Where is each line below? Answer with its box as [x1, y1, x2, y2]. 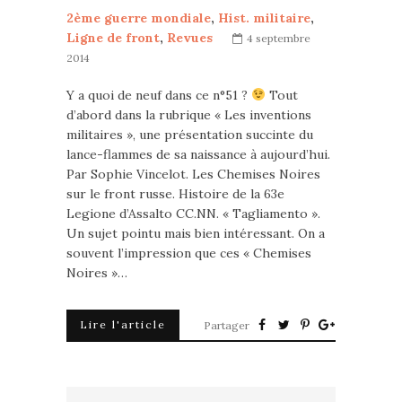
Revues [167, 30, 213, 46]
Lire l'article [80, 318, 166, 331]
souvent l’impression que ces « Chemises [66, 245, 311, 261]
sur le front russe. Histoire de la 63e [66, 186, 284, 202]
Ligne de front [66, 30, 160, 46]
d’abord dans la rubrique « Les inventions [66, 107, 311, 123]
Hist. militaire [218, 10, 310, 26]
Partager [204, 319, 249, 332]
